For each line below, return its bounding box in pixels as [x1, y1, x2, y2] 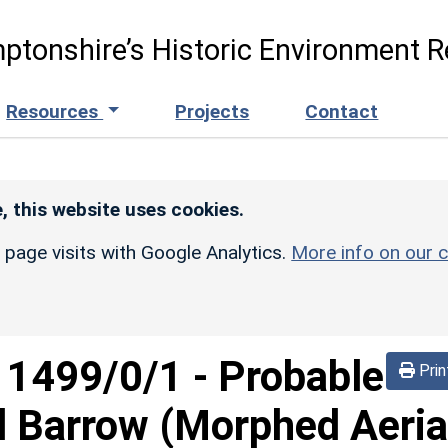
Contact [305, 99, 379, 123]
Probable [218, 351, 384, 401]
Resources [6, 99, 104, 123]
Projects [175, 99, 250, 123]
